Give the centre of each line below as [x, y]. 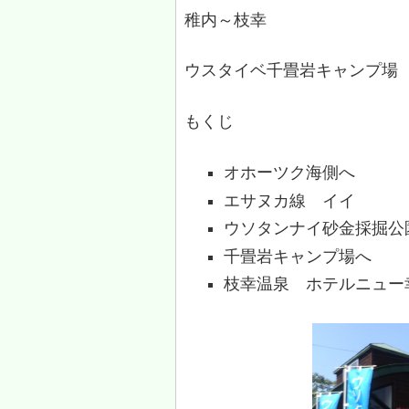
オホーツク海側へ [290, 173]
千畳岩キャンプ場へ [298, 256]
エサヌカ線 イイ [290, 200]
